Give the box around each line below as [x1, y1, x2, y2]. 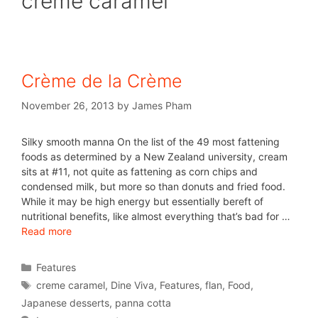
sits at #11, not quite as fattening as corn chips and [21, 165, 258, 177]
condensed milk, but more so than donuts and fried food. [21, 180, 285, 192]
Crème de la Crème [21, 70, 182, 92]
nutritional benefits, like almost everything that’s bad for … [21, 210, 290, 222]
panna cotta [115, 297, 171, 309]
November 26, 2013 [21, 99, 114, 111]
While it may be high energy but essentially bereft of [21, 195, 263, 207]
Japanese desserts [21, 297, 109, 309]
